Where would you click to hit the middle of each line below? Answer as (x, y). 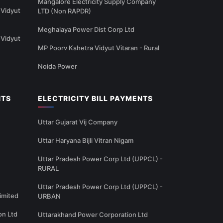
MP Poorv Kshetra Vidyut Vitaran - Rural (99, 48)
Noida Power (57, 66)
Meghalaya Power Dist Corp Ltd (86, 30)
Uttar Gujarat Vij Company (78, 122)
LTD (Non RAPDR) (64, 11)
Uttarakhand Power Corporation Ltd (93, 215)
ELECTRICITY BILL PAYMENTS (95, 99)
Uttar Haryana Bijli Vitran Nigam (86, 141)
